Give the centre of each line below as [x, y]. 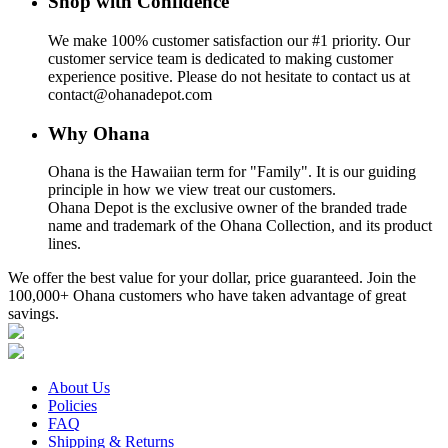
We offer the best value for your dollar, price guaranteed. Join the [212, 278]
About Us [79, 388]
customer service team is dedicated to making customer [220, 59]
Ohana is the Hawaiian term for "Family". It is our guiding [232, 172]
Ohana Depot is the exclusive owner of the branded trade [227, 208]
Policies [72, 406]
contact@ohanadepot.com [130, 95]
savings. [33, 314]
